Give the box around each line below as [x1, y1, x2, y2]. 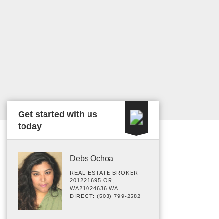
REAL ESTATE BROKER [70, 170, 138, 175]
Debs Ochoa [70, 154, 113, 163]
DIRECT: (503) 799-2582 [70, 193, 141, 199]
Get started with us [18, 109, 97, 119]
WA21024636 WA [70, 185, 119, 191]
